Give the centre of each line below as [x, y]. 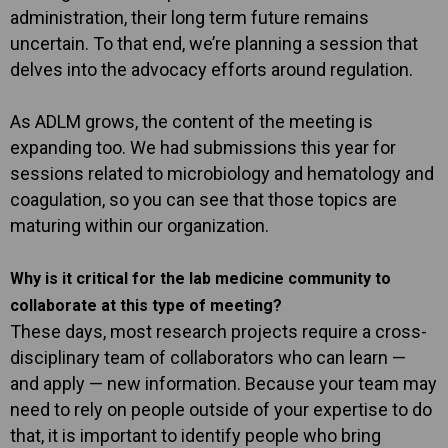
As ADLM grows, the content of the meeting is [191, 121]
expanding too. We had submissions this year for [203, 147]
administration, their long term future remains [189, 17]
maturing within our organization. [139, 225]
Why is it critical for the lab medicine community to [200, 278]
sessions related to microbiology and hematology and [222, 173]
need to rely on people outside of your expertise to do [221, 409]
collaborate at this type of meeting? [146, 305]
